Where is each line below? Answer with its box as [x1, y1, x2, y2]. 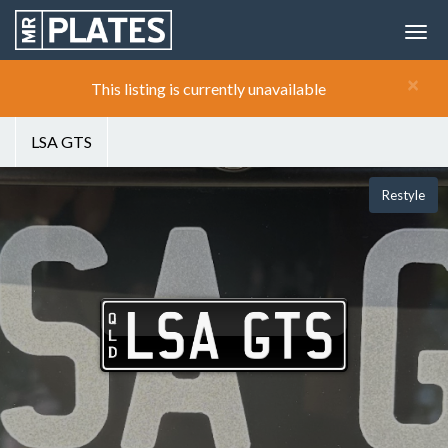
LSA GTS [31, 132, 92, 151]
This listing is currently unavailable [90, 79, 326, 98]
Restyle [382, 187, 425, 203]
